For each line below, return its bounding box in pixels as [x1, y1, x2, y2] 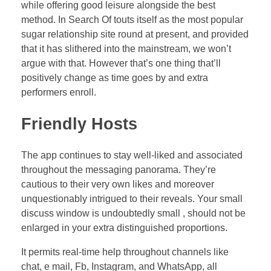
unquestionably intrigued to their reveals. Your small [21, 194, 243, 204]
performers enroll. [21, 87, 96, 97]
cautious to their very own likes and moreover [21, 179, 214, 190]
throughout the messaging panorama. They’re [21, 165, 216, 175]
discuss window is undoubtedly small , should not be [21, 208, 246, 219]
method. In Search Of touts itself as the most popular [21, 14, 243, 25]
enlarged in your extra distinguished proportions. [21, 223, 227, 233]
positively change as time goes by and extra [21, 72, 208, 83]
